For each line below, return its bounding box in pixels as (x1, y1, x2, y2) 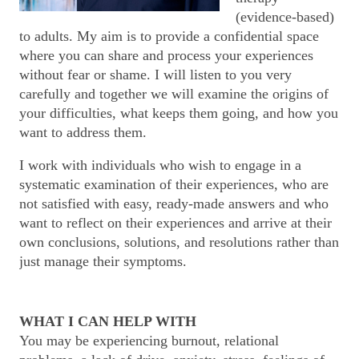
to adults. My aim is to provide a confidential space (19, 28, 319, 44)
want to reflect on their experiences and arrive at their (19, 215, 332, 231)
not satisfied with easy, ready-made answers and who (19, 196, 329, 212)
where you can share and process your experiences (19, 47, 313, 63)
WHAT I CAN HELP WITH (19, 313, 196, 329)
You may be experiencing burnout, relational (19, 333, 279, 349)
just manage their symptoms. (19, 253, 187, 269)
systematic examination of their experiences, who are (19, 176, 329, 192)
